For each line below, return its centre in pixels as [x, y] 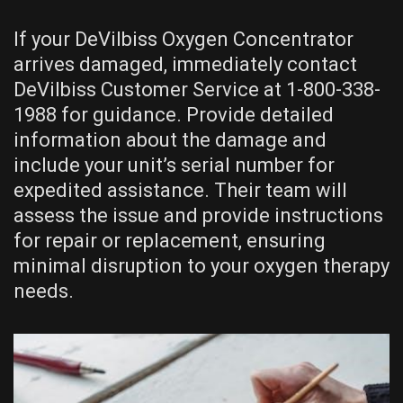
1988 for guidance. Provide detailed [174, 114]
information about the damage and [170, 139]
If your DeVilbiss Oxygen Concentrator [184, 39]
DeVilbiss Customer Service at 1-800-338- [197, 89]
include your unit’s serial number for [174, 165]
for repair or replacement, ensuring [170, 240]
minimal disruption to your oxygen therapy [201, 265]
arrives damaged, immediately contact [185, 64]
